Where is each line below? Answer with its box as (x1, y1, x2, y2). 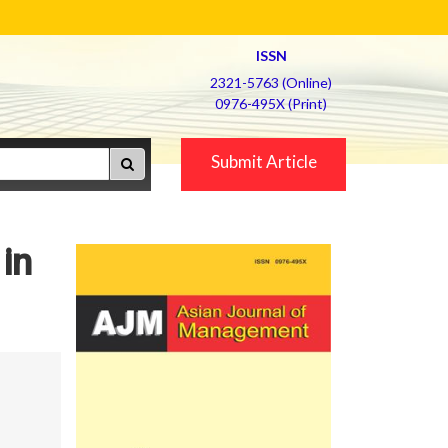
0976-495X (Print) (215, 95, 327, 112)
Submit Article (210, 151, 317, 172)
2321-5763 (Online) (210, 74, 332, 91)
